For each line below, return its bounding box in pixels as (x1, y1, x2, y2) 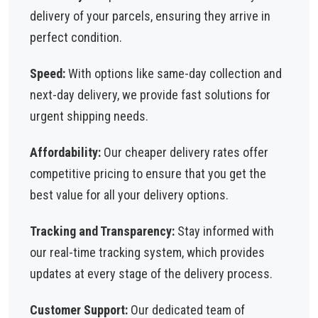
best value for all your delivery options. (30, 187, 229, 202)
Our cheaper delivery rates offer (101, 145, 268, 160)
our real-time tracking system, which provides (30, 245, 265, 260)
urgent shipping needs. (30, 109, 148, 124)
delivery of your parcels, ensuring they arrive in (30, 9, 270, 23)
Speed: (30, 66, 65, 81)
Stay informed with (175, 224, 274, 238)
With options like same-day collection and (65, 66, 282, 81)
